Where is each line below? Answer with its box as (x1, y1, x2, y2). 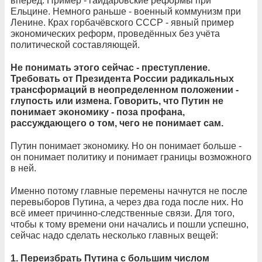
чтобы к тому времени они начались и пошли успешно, (11, 219, 249, 229)
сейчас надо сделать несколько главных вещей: (11, 230, 218, 240)
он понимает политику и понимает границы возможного (11, 151, 251, 162)
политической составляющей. (11, 39, 140, 50)
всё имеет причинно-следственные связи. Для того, (11, 208, 235, 218)
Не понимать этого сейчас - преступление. (11, 62, 210, 73)
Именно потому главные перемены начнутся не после (11, 185, 247, 196)
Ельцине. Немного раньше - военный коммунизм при (11, 6, 241, 16)
